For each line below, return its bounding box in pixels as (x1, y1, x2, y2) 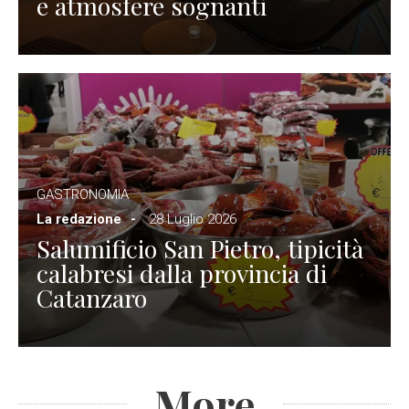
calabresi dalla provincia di (37, 256, 327, 289)
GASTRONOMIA (37, 185, 129, 203)
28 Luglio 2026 (149, 210, 236, 227)
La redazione (37, 210, 121, 227)
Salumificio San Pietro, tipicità (37, 231, 363, 265)
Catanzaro (37, 280, 147, 314)
